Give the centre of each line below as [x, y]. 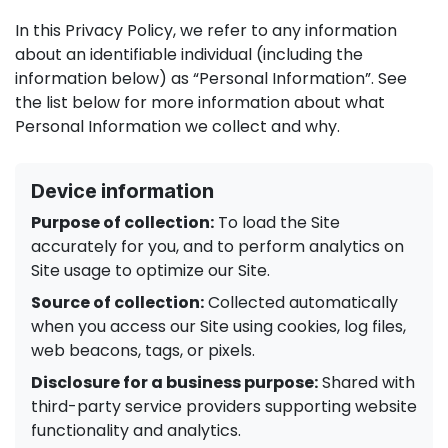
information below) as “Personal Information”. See [211, 78]
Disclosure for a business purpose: [174, 382]
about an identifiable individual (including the [189, 54]
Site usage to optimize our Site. [150, 270]
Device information [122, 191]
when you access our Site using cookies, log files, [218, 326]
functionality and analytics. [136, 430]
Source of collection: [117, 302]
